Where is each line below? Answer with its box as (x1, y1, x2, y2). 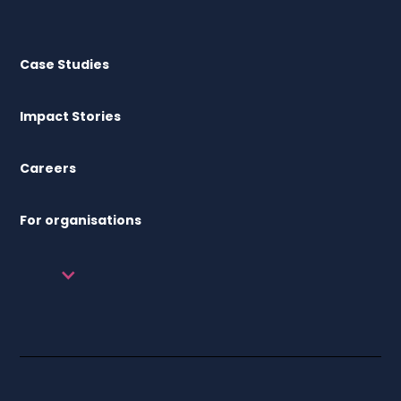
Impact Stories (20, 107, 122, 125)
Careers (20, 158, 77, 177)
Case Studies (20, 55, 110, 73)
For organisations (20, 210, 142, 229)
